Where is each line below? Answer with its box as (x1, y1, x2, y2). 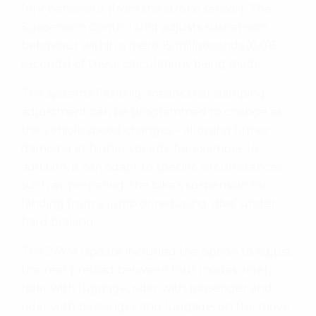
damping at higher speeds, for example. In (21, 141, 258, 155)
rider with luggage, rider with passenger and (21, 281, 272, 295)
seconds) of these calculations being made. (21, 56, 263, 71)
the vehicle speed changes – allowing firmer (21, 123, 269, 137)
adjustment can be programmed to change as (21, 104, 281, 119)
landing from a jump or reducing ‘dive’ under (21, 196, 276, 210)
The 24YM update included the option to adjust (21, 244, 291, 258)
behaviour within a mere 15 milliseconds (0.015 (21, 38, 278, 52)
